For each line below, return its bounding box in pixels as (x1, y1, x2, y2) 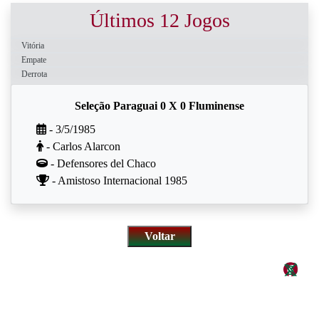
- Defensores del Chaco (48, 157, 156, 169)
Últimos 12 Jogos (89, 9, 230, 31)
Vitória (21, 41, 44, 51)
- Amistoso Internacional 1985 (49, 174, 187, 187)
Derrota (21, 69, 47, 79)
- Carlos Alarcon (43, 140, 120, 152)
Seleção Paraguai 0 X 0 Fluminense (75, 100, 244, 112)
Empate (21, 55, 46, 65)
